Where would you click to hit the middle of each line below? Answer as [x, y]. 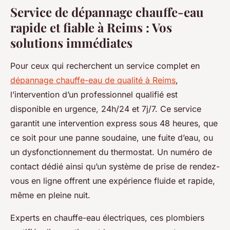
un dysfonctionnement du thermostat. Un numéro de [111, 152]
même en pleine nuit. [50, 195]
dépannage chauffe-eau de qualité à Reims [93, 80]
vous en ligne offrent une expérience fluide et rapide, [113, 181]
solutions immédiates [71, 43]
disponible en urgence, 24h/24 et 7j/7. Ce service [106, 109]
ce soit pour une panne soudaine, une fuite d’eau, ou [112, 138]
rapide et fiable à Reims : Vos [91, 27]
